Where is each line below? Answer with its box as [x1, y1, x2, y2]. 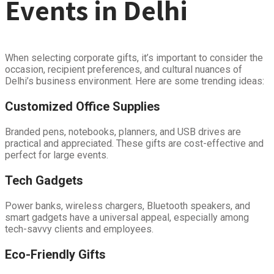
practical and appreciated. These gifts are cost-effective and [5, 137, 264, 149]
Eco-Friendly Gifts [5, 246, 106, 262]
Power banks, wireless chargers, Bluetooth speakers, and [5, 199, 250, 212]
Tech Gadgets [5, 172, 83, 188]
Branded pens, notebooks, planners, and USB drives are [5, 125, 241, 138]
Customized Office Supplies [5, 98, 160, 114]
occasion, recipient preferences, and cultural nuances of [5, 63, 242, 75]
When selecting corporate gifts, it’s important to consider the [5, 51, 263, 64]
